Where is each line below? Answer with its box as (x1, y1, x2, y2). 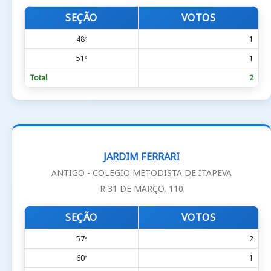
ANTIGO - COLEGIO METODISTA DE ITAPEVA (51, 166, 232, 178)
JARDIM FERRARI (103, 149, 180, 163)
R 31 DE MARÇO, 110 (100, 182, 183, 194)
